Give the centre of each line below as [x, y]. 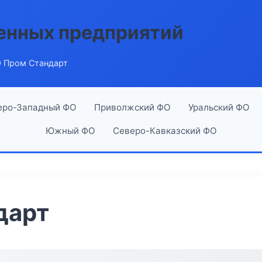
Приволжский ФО [132, 107]
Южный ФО [70, 131]
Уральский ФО [219, 107]
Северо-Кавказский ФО [165, 131]
